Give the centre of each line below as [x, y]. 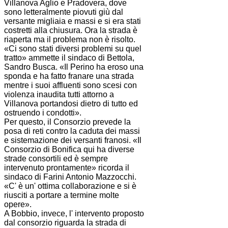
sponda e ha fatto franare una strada [69, 76]
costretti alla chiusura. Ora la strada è [71, 30]
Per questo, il [29, 122]
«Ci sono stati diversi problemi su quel [73, 48]
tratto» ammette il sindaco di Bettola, [69, 58]
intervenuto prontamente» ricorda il [67, 167]
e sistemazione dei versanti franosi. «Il [73, 140]
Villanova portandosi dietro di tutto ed [71, 103]
